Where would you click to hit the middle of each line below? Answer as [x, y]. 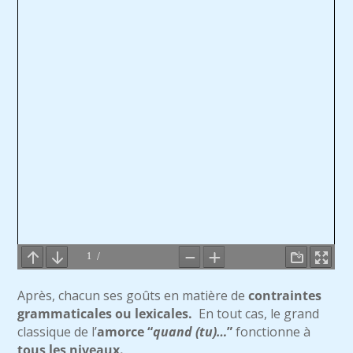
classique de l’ [58, 332]
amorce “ [125, 332]
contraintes [285, 295]
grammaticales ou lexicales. [105, 314]
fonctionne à [273, 332]
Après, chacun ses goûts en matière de [133, 295]
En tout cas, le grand [256, 314]
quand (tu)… [190, 332]
